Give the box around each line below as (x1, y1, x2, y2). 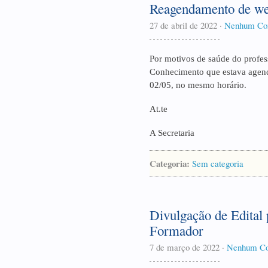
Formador (150, 221, 203, 239)
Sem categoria (192, 157, 243, 169)
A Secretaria (150, 128, 194, 138)
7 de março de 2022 (150, 241, 220, 253)
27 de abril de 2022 (150, 19, 217, 31)
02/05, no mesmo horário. (150, 80, 246, 90)
